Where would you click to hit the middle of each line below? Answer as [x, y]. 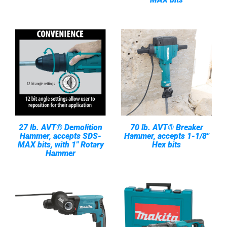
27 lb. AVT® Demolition [61, 127]
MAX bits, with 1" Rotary [61, 145]
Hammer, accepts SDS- [61, 136]
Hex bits [166, 145]
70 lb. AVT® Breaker [166, 127]
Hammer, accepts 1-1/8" [166, 136]
